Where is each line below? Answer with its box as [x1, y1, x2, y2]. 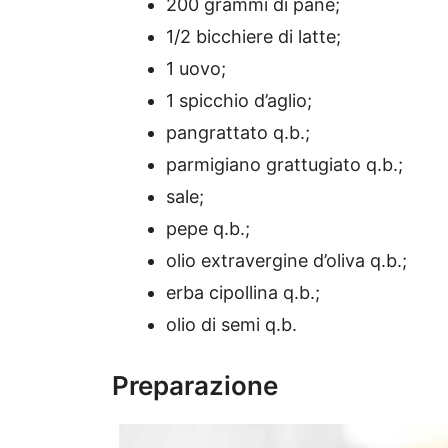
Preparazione [112, 370, 278, 402]
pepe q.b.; [166, 218, 250, 240]
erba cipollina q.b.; [166, 282, 320, 304]
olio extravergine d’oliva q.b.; [166, 250, 407, 272]
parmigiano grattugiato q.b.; [166, 154, 403, 176]
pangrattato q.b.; [166, 122, 310, 144]
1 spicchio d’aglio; [166, 90, 312, 112]
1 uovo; [166, 58, 226, 80]
